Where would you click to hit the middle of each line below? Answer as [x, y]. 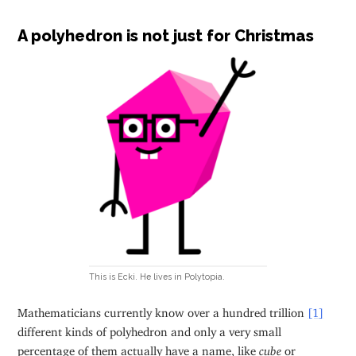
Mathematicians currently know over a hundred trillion [163, 309]
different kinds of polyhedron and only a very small [150, 328]
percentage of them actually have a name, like [139, 347]
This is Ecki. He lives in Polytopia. [157, 277]
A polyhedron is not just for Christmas [166, 35]
